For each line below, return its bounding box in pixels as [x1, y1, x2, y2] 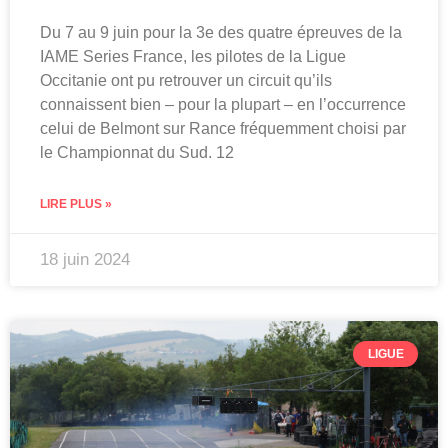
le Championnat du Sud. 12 [40, 144, 234, 162]
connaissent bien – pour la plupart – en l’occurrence [40, 96, 406, 114]
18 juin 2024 [40, 250, 130, 270]
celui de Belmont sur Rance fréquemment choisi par [40, 120, 406, 138]
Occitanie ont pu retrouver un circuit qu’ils [40, 72, 332, 90]
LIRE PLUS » [40, 197, 112, 212]
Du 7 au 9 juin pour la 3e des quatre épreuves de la [40, 24, 402, 42]
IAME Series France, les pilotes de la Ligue [40, 48, 346, 66]
